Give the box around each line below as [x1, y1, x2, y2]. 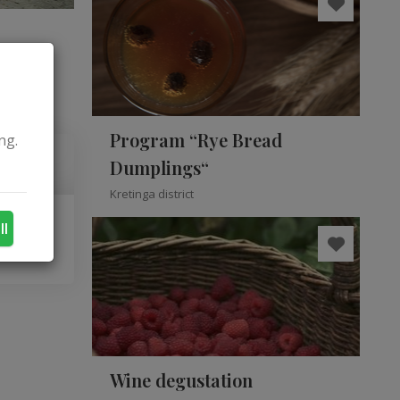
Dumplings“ [110, 155, 209, 179]
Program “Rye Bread [110, 128, 282, 152]
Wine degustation [110, 368, 253, 392]
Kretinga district [110, 186, 194, 202]
